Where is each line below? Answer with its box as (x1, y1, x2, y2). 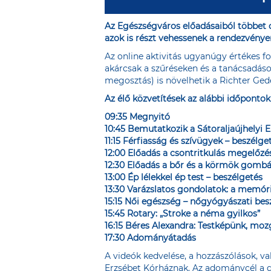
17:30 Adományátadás (105, 232, 196, 243)
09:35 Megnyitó (105, 111, 170, 122)
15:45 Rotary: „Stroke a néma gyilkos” (105, 208, 260, 219)
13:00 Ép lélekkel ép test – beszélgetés (105, 172, 263, 183)
